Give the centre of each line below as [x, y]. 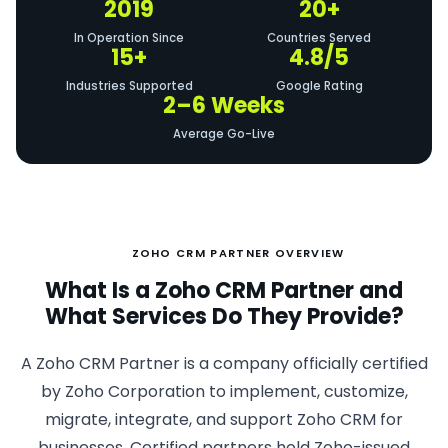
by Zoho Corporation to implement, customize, [224, 391]
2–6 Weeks [224, 105]
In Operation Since [129, 38]
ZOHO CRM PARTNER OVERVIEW [238, 253]
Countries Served [319, 38]
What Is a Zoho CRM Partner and [224, 290]
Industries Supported [129, 86]
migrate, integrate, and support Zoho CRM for [224, 419]
